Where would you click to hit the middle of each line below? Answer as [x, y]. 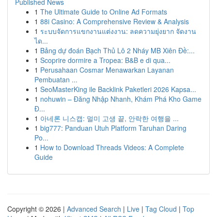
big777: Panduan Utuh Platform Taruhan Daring [113, 128]
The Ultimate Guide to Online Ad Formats [104, 12]
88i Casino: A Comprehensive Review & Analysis [115, 21]
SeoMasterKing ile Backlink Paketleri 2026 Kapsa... [118, 89]
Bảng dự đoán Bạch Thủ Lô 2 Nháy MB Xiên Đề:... [117, 50]
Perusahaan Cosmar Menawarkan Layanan [107, 70]
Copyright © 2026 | [37, 209]
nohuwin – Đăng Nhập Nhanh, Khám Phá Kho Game [121, 99]
